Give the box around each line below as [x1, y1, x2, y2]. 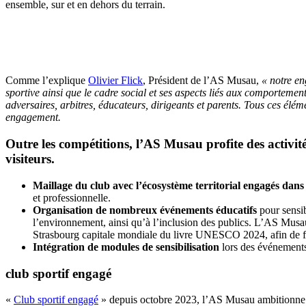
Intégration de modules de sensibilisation [33, 240, 219, 253]
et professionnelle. [33, 191, 111, 204]
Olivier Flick [88, 74, 143, 87]
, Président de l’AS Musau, [143, 74, 262, 87]
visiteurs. [5, 152, 55, 167]
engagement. [5, 111, 61, 124]
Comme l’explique [5, 74, 88, 87]
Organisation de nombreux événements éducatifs [33, 204, 257, 216]
